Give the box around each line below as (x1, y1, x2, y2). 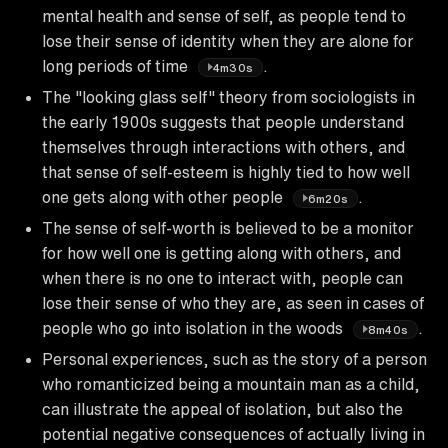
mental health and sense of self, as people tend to (42, 7, 406, 24)
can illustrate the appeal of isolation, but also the (42, 400, 403, 417)
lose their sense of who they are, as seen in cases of (42, 294, 424, 311)
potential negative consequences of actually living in (42, 425, 425, 442)
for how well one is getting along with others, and (42, 244, 401, 261)
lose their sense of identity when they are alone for (42, 32, 414, 49)
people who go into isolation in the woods (42, 319, 347, 336)
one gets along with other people (42, 188, 287, 205)
